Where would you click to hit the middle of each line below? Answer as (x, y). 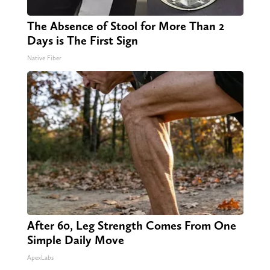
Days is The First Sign (82, 40)
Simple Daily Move (75, 240)
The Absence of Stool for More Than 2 (125, 26)
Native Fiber (44, 58)
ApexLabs (40, 257)
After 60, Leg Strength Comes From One (131, 225)
